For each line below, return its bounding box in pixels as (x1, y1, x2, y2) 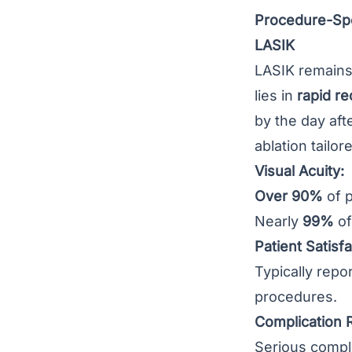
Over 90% (255, 188, 323, 204)
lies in (255, 87, 297, 104)
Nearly (255, 213, 302, 229)
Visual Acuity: (255, 163, 344, 179)
